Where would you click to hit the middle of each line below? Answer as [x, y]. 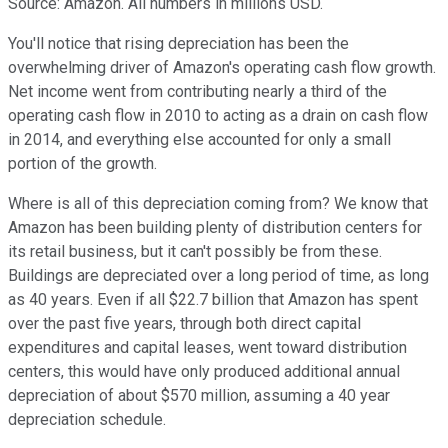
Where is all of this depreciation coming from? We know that [218, 203]
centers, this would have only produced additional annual [204, 371]
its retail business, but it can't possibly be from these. [195, 251]
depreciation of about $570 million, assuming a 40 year [199, 395]
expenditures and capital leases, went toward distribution [207, 347]
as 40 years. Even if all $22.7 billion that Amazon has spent [213, 299]
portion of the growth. [82, 163]
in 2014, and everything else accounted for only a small [199, 139]
